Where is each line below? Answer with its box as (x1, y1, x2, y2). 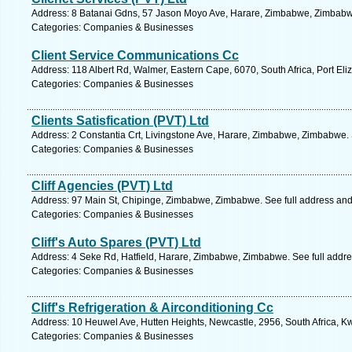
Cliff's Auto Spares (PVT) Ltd (31, 236, 201, 249)
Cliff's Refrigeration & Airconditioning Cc (31, 301, 273, 314)
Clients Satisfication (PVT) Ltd (31, 114, 209, 127)
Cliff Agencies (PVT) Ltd (31, 179, 173, 192)
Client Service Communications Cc (31, 49, 239, 62)
